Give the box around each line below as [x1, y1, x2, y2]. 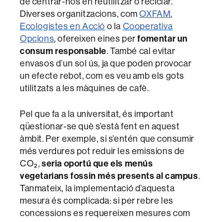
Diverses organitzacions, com [20, 7, 140, 19]
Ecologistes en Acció [20, 20, 106, 32]
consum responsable [20, 45, 107, 56]
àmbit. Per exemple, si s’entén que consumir [20, 132, 194, 144]
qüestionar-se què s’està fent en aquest [20, 120, 180, 132]
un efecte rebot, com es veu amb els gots [20, 69, 185, 81]
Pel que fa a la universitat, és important [20, 108, 174, 119]
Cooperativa [122, 20, 173, 32]
